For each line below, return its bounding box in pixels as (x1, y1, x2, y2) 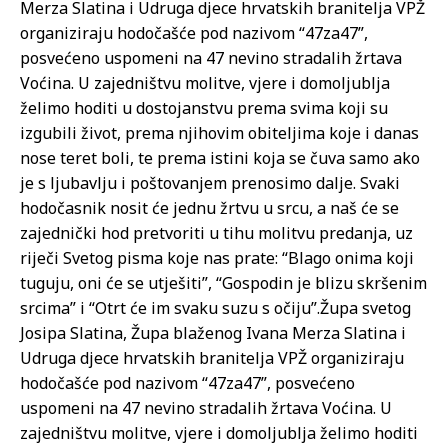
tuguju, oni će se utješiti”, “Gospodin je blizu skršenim (20, 272, 427, 295)
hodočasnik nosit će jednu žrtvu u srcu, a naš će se (20, 197, 399, 220)
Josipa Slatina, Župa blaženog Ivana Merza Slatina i (20, 322, 406, 345)
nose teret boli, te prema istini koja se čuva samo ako (20, 147, 420, 170)
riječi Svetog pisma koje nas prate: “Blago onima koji (20, 247, 414, 270)
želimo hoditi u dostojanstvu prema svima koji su (20, 97, 388, 120)
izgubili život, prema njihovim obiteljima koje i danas (20, 122, 419, 145)
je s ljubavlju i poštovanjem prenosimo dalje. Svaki (20, 172, 400, 195)
